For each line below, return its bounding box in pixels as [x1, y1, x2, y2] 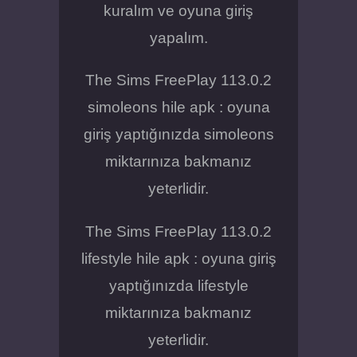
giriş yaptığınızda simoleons [83, 126, 274, 143]
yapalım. [149, 29, 208, 47]
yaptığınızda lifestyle [108, 277, 249, 294]
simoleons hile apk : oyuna [87, 99, 270, 116]
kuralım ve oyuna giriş [104, 2, 253, 20]
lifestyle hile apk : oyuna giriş [80, 249, 277, 267]
